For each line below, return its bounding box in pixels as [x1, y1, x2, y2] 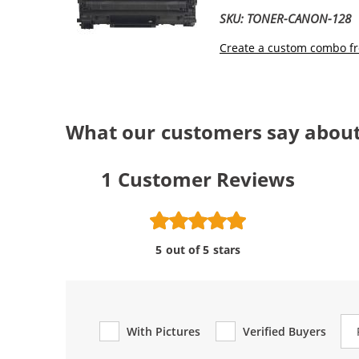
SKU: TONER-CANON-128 [220, 10, 352, 26]
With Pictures [127, 323, 201, 339]
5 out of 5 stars [155, 241, 240, 257]
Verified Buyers [242, 323, 327, 339]
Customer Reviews [117, 165, 295, 192]
